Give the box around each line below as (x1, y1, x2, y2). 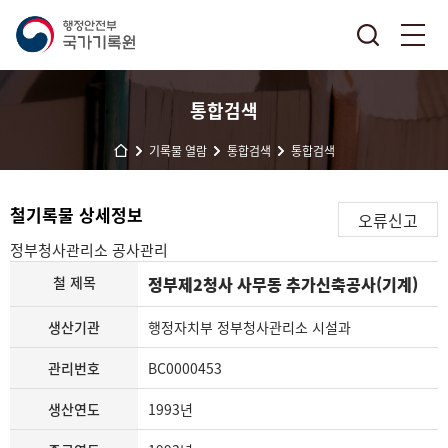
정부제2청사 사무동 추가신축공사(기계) (148, 272, 419, 296)
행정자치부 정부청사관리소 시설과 (148, 317, 352, 337)
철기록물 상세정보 (10, 202, 143, 227)
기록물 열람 (149, 142, 207, 160)
